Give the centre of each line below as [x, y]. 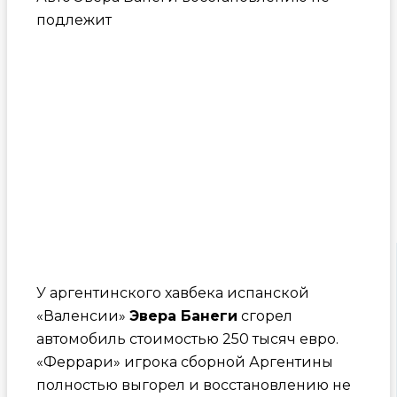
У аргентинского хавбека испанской [172, 292]
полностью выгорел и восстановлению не [193, 385]
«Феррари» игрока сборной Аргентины [184, 362]
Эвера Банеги [183, 315]
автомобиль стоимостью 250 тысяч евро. [187, 339]
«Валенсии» [82, 315]
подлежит [74, 19]
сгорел [265, 315]
